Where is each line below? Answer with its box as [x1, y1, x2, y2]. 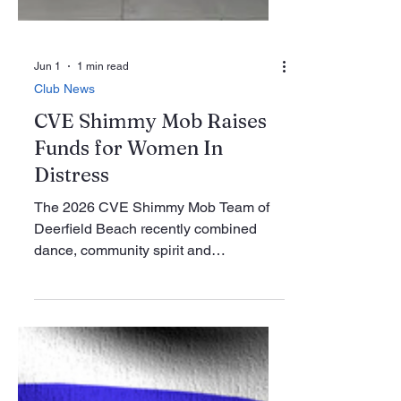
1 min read [77, 293, 129, 305]
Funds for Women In [34, 368, 223, 393]
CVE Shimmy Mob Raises [34, 341, 267, 366]
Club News [34, 314, 95, 328]
